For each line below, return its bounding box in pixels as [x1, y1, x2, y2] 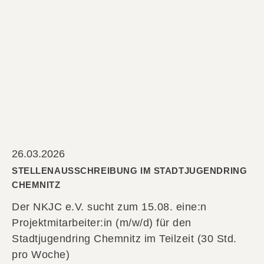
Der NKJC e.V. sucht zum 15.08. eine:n [12, 201, 207, 213]
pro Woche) [12, 249, 70, 261]
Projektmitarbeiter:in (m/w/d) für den [12, 217, 192, 229]
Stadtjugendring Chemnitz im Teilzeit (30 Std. [12, 233, 237, 245]
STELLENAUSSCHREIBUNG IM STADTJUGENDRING [12, 166, 247, 176]
